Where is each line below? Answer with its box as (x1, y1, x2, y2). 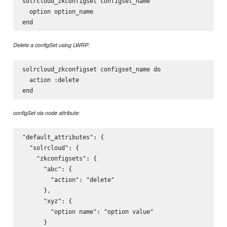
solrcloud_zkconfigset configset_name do (22, 65, 161, 73)
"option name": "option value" (22, 208, 154, 216)
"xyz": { (22, 197, 72, 205)
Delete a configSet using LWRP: (13, 41, 90, 49)
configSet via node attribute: (13, 109, 81, 117)
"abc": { (22, 165, 72, 173)
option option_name (22, 7, 93, 15)
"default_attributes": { (22, 133, 104, 141)
